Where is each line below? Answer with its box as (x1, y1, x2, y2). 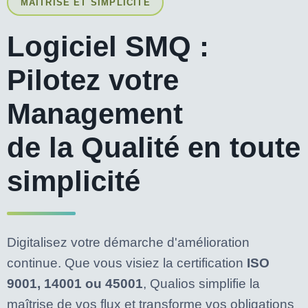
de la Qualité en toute (7, 131, 300, 164)
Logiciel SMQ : (7, 30, 209, 63)
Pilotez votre (7, 63, 179, 96)
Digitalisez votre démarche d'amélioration (7, 234, 250, 250)
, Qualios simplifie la (143, 276, 260, 291)
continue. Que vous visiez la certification (7, 255, 247, 270)
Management (7, 97, 183, 130)
